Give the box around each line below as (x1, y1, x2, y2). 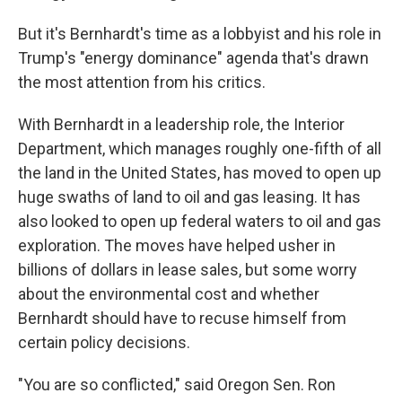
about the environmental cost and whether (18, 284, 319, 303)
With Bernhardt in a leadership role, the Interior (18, 115, 345, 134)
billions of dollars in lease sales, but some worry (18, 260, 357, 279)
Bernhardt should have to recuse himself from (18, 309, 346, 328)
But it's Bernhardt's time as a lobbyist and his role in (18, 24, 381, 43)
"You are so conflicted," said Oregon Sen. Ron (18, 375, 336, 394)
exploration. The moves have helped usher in (18, 236, 336, 255)
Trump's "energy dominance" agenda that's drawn (18, 48, 369, 67)
